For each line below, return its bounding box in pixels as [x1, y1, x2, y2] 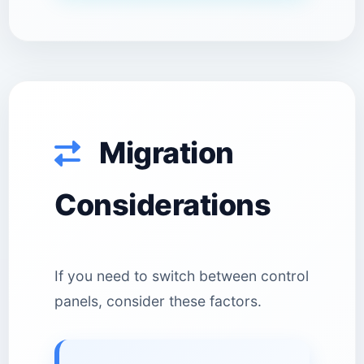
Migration [93, 135, 234, 171]
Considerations [54, 187, 271, 223]
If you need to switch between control [54, 267, 309, 284]
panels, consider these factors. [54, 292, 262, 310]
